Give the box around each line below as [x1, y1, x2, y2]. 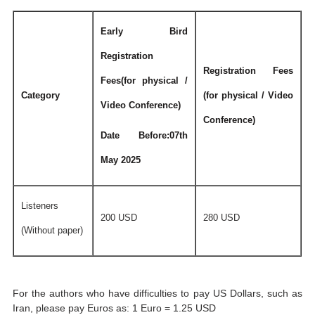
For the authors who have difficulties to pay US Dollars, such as [13, 287, 302, 299]
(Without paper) [21, 224, 84, 236]
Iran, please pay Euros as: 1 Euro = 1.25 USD [13, 302, 217, 314]
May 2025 [101, 154, 141, 165]
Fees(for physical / [101, 75, 188, 86]
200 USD [101, 212, 138, 223]
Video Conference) [101, 99, 181, 110]
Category [21, 89, 60, 101]
